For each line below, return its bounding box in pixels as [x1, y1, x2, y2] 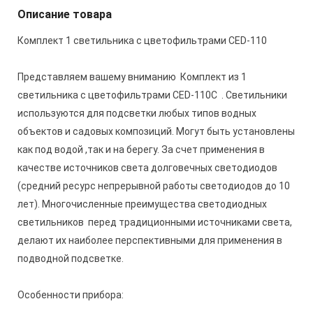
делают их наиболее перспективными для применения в [17, 235, 282, 246]
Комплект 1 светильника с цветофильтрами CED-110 [17, 35, 267, 46]
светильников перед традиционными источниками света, [17, 217, 292, 228]
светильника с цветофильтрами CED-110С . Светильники [17, 89, 287, 101]
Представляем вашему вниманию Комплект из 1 [17, 71, 247, 82]
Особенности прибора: [17, 289, 126, 300]
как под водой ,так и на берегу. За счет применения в [17, 144, 265, 155]
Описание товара [17, 8, 112, 21]
